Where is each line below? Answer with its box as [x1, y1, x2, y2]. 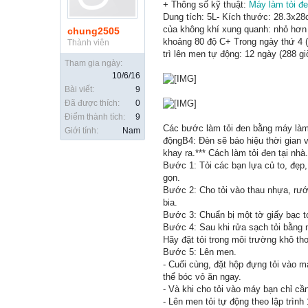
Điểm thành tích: [65, 112, 125, 122]
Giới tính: [65, 126, 98, 135]
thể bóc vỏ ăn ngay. [163, 272, 241, 282]
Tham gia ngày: [65, 58, 122, 68]
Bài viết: [65, 85, 94, 94]
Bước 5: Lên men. [163, 247, 236, 257]
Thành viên [67, 38, 109, 47]
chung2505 [67, 25, 120, 36]
